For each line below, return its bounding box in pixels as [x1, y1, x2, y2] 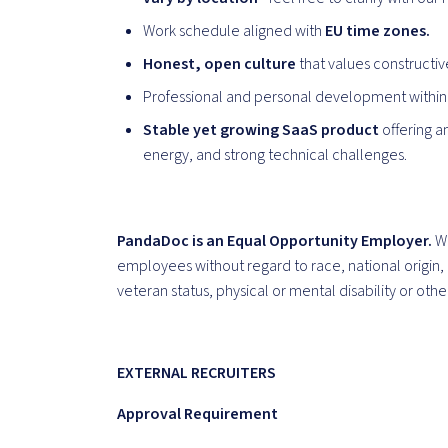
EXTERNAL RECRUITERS [117, 362, 277, 385]
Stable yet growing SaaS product [143, 119, 383, 142]
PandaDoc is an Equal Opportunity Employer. [117, 230, 433, 253]
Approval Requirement [117, 403, 279, 426]
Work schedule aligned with [143, 20, 323, 43]
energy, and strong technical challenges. [143, 144, 408, 167]
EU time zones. [322, 20, 431, 43]
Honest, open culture [143, 53, 297, 76]
